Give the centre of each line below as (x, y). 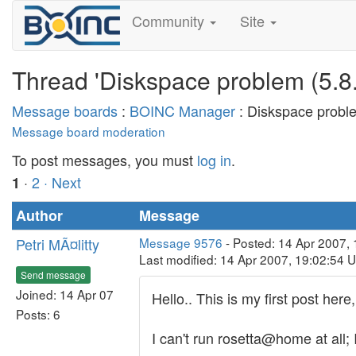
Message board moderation (89, 131)
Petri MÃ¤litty (58, 244)
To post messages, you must (104, 160)
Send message (53, 274)
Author (39, 215)
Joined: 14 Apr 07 (65, 294)
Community (170, 21)
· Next (62, 182)
